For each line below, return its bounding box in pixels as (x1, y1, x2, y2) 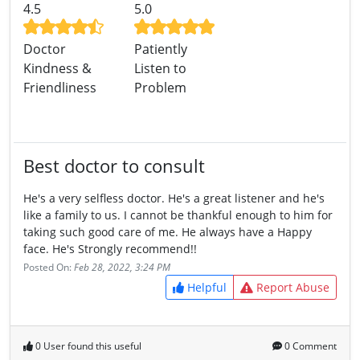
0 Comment (281, 339, 337, 354)
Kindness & (23, 59, 92, 78)
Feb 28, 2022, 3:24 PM (74, 260, 170, 275)
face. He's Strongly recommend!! (23, 241, 197, 257)
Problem (133, 79, 186, 97)
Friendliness (23, 79, 96, 97)
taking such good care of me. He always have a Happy (23, 224, 312, 240)
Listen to (133, 59, 186, 78)
